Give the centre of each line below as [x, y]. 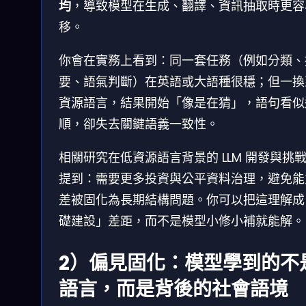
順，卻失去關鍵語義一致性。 [139, 124]
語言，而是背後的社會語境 [173, 289]
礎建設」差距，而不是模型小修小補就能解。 [182, 221]
